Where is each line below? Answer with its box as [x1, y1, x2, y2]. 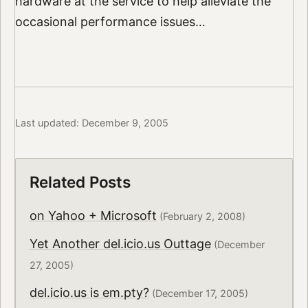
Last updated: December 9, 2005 [14, 116, 168, 129]
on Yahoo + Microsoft [29, 208, 157, 223]
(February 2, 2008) [156, 210, 245, 223]
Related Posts [29, 173, 131, 192]
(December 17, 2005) [148, 287, 248, 299]
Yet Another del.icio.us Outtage [29, 236, 211, 251]
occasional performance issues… [14, 14, 206, 30]
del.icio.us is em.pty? [29, 285, 149, 300]
